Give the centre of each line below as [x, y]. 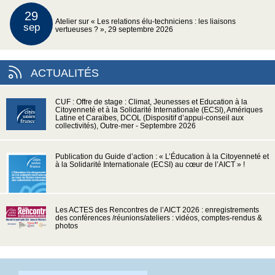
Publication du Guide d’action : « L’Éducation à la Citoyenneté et [162, 156]
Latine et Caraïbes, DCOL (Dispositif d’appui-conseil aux [149, 118]
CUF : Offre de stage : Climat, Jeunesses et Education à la [151, 102]
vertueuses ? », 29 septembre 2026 [114, 29]
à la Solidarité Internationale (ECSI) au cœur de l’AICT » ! [150, 164]
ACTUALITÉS [65, 73]
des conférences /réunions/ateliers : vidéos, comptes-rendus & [159, 218]
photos [67, 226]
